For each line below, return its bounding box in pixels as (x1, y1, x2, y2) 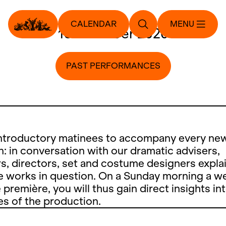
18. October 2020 (58, 26, 168, 41)
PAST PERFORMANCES (66, 61, 160, 71)
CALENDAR (71, 19, 117, 29)
